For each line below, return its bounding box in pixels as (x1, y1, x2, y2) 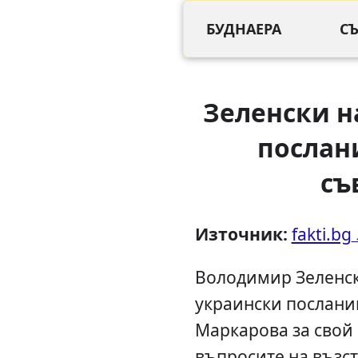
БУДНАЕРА (205, 18, 281, 38)
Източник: (194, 222, 288, 246)
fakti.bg (291, 222, 352, 246)
